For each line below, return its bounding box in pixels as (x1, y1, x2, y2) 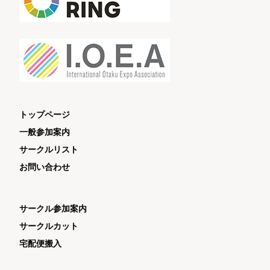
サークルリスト (19, 145, 78, 155)
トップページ (19, 110, 70, 120)
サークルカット (19, 221, 78, 231)
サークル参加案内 (19, 204, 87, 214)
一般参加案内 (19, 127, 70, 137)
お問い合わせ (19, 162, 70, 172)
